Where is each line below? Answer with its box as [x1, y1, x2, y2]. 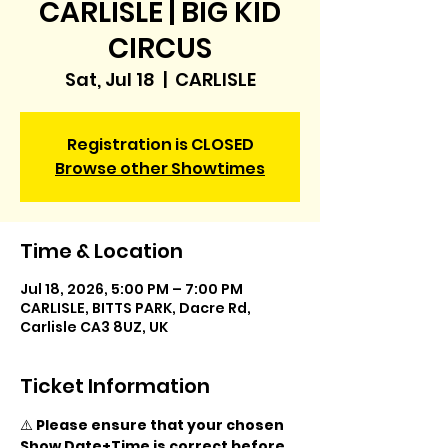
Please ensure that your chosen [36, 415, 287, 435]
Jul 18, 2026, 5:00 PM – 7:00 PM [20, 279, 243, 299]
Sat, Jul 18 [64, 67, 155, 92]
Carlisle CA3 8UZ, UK [20, 317, 168, 337]
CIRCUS [108, 29, 212, 68]
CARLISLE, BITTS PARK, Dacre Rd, [20, 298, 251, 318]
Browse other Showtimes [55, 157, 265, 180]
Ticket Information [20, 372, 210, 400]
